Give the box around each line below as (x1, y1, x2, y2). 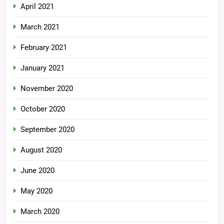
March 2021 (20, 22, 59, 32)
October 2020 (20, 104, 65, 114)
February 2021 (20, 43, 67, 52)
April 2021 (20, 2, 54, 11)
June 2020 (20, 166, 54, 175)
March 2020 (20, 207, 59, 216)
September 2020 (20, 125, 74, 134)
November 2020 (20, 84, 73, 93)
